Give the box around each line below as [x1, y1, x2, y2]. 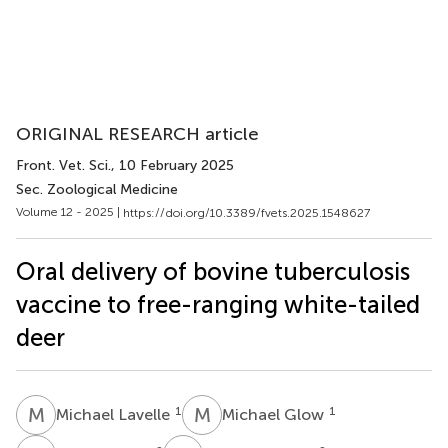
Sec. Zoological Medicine [16, 181, 178, 198]
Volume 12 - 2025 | [16, 205, 123, 219]
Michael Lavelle [56, 404, 174, 424]
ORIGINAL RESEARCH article [16, 123, 259, 145]
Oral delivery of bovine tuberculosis [16, 256, 410, 286]
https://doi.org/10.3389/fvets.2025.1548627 [123, 205, 370, 220]
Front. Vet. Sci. [16, 157, 111, 174]
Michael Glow [222, 404, 328, 424]
